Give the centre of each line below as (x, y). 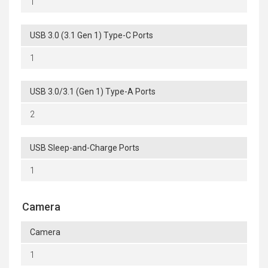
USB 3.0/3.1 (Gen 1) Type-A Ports (93, 92)
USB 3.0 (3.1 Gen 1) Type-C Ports (92, 36)
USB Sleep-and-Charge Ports (85, 148)
